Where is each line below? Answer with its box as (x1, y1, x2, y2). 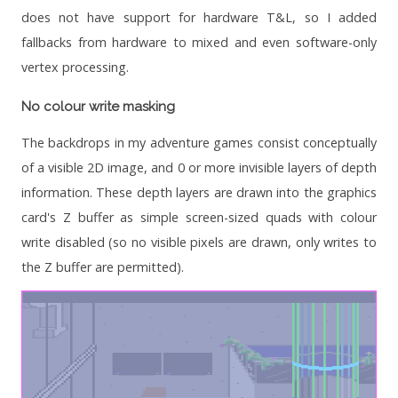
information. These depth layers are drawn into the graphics (21, 184, 377, 202)
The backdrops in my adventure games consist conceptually (21, 134, 377, 152)
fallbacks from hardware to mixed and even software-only (21, 34, 377, 52)
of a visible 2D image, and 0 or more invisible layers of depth (21, 159, 377, 177)
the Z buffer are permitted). (21, 259, 184, 276)
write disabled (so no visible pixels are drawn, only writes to (21, 234, 377, 251)
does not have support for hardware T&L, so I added (21, 9, 377, 27)
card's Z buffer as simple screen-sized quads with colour (21, 209, 377, 227)
